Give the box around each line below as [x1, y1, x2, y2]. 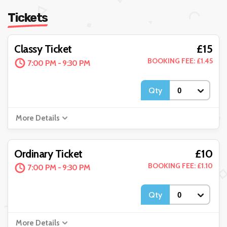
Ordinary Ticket [14, 147, 83, 160]
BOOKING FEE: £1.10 [147, 161, 213, 170]
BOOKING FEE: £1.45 [147, 56, 213, 66]
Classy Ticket [14, 43, 72, 56]
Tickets [8, 11, 48, 25]
